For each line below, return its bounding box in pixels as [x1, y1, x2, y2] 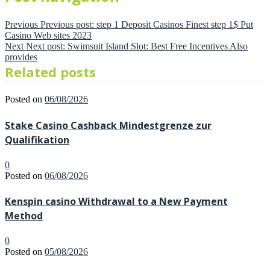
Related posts [5, 63, 96, 81]
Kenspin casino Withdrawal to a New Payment [5, 195, 228, 209]
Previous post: [40, 19, 94, 30]
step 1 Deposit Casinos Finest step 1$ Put [96, 19, 253, 30]
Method [5, 209, 43, 223]
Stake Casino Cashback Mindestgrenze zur [5, 118, 212, 132]
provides [5, 52, 37, 63]
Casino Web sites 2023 [5, 30, 92, 41]
